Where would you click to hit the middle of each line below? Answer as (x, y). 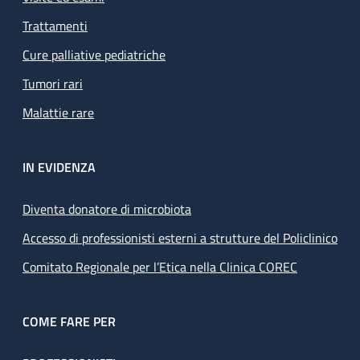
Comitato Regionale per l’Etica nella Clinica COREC (160, 267)
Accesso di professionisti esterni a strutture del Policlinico (180, 238)
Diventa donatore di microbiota (107, 209)
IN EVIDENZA (59, 168)
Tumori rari (53, 84)
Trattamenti (55, 26)
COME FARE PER (69, 322)
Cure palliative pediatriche (94, 55)
